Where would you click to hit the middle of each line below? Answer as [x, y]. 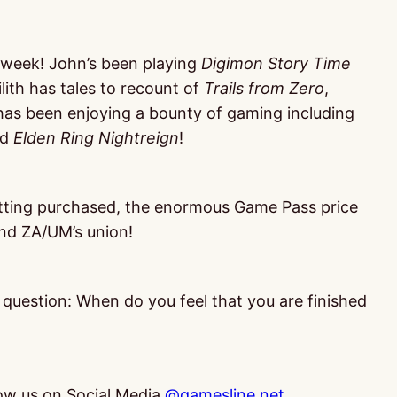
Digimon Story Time [276, 63]
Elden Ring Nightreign [96, 138]
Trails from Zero [264, 88]
